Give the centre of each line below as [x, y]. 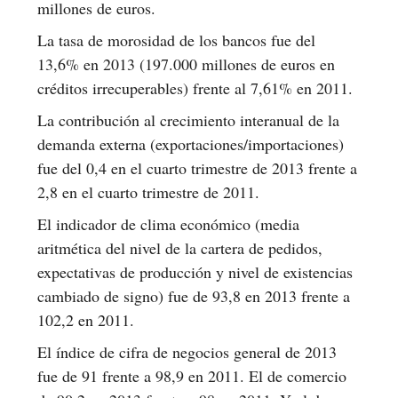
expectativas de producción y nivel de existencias [195, 271]
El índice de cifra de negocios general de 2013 [187, 351]
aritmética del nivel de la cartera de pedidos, [180, 247]
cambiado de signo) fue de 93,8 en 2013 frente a [194, 295]
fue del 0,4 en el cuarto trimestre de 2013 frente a [197, 167]
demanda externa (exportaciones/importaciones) [191, 143]
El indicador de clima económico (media [168, 223]
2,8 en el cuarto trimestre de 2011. [148, 191]
